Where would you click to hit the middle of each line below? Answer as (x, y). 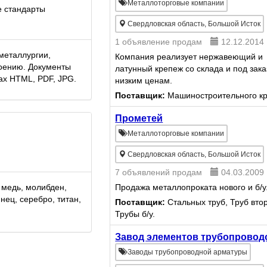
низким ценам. (144, 80)
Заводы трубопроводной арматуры (188, 252)
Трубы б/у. (135, 214)
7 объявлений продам (159, 172)
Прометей (139, 118)
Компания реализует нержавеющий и (189, 57)
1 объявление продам (159, 42)
